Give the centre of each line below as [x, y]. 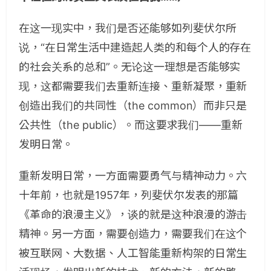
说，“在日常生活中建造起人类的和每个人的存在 [135, 47]
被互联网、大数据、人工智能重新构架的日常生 [133, 253]
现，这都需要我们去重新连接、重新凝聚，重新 [133, 86]
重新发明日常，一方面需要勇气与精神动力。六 [133, 175]
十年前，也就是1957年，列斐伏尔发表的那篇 [129, 195]
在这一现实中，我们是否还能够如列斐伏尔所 [128, 28]
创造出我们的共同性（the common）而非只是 [133, 105]
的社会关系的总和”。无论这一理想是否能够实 [130, 67]
